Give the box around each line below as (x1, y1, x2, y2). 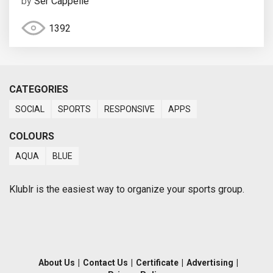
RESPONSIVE (104, 104, 155, 115)
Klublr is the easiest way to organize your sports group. (9, 183, 244, 196)
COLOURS (9, 130, 54, 143)
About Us (38, 258, 75, 268)
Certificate (135, 258, 179, 268)
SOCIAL (15, 104, 44, 115)
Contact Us (82, 258, 128, 268)
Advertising (186, 258, 233, 268)
